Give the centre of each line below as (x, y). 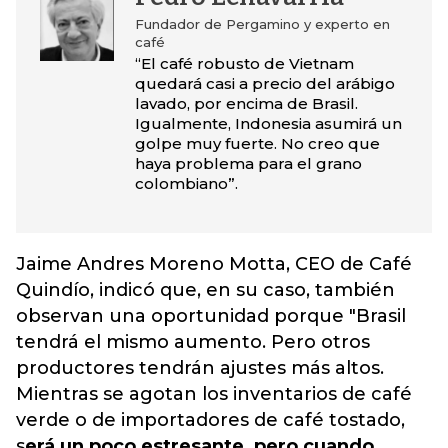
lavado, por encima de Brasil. (246, 103)
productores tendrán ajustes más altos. (200, 368)
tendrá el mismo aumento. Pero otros (193, 342)
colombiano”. (186, 183)
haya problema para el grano (248, 163)
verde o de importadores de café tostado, (210, 420)
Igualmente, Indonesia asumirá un (268, 123)
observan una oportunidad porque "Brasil (211, 316)
